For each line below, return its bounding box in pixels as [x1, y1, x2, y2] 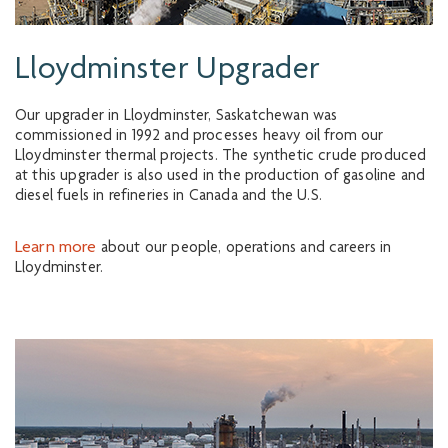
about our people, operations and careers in [96, 241, 392, 257]
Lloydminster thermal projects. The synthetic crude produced [15, 149, 427, 165]
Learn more [15, 239, 97, 257]
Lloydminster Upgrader [15, 55, 321, 87]
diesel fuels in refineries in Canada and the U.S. [15, 189, 322, 205]
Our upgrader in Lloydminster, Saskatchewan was [15, 109, 338, 125]
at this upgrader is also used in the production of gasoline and [15, 169, 426, 185]
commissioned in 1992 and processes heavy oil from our [15, 129, 384, 145]
